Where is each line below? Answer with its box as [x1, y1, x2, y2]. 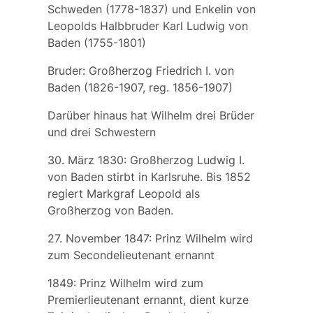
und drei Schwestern [47, 125, 156, 140]
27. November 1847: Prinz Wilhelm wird [47, 231, 253, 246]
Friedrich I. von [155, 64, 234, 78]
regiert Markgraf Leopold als [47, 187, 200, 201]
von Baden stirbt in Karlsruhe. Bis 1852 [47, 170, 251, 184]
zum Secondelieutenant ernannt [47, 248, 214, 263]
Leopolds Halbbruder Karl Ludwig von [47, 19, 248, 34]
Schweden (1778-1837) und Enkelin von [47, 2, 256, 17]
